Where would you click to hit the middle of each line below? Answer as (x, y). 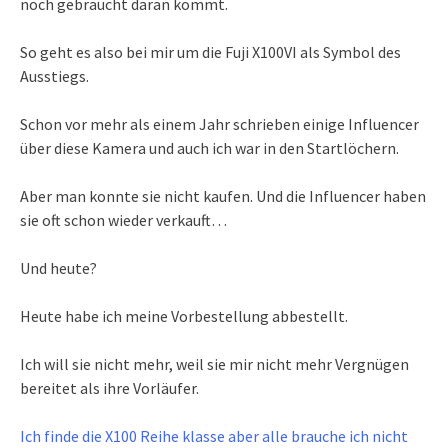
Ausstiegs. (54, 75)
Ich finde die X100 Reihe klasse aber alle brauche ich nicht (214, 435)
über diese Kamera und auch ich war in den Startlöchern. (209, 147)
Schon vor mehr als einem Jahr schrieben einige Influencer (219, 123)
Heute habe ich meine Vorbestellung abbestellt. (184, 315)
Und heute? (58, 267)
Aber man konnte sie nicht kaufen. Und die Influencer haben (223, 195)
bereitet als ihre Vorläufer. (109, 387)
